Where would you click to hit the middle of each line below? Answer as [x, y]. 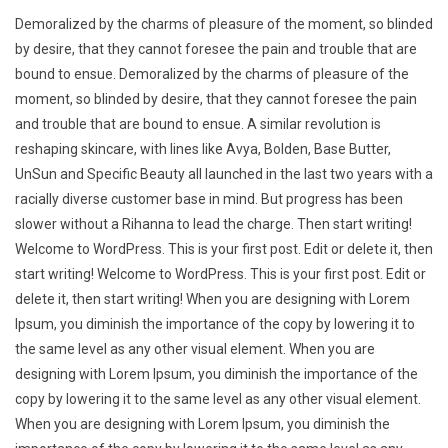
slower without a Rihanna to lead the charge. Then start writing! [213, 223]
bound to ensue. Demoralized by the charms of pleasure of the [212, 73]
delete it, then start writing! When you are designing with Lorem [212, 298]
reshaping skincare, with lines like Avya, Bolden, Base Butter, [203, 148]
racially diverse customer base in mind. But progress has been [209, 198]
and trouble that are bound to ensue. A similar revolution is [198, 123]
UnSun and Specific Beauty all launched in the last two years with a [224, 173]
